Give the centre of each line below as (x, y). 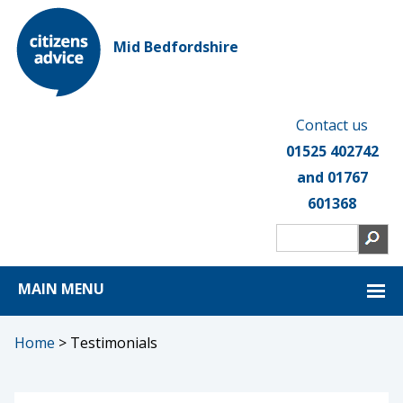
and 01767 (332, 177)
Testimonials (114, 343)
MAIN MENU (61, 289)
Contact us (332, 125)
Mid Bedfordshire (176, 47)
